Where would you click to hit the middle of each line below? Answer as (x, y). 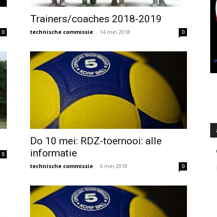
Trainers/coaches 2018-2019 (96, 19)
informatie (54, 153)
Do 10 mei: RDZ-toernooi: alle (96, 141)
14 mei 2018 (115, 32)
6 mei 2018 (114, 166)
